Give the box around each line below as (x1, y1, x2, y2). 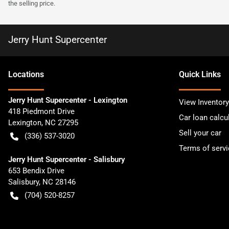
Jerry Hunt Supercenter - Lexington (8, 96, 127, 105)
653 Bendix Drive (8, 166, 64, 176)
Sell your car (179, 128, 221, 138)
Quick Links (179, 70, 221, 80)
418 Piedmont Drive (8, 107, 75, 117)
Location (8, 70, 40, 80)
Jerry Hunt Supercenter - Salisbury (8, 155, 125, 165)
